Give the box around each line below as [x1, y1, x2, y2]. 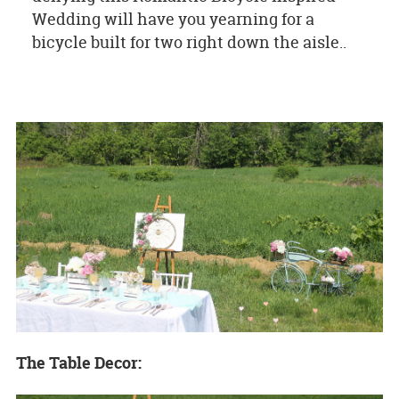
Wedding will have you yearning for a [31, 8, 314, 31]
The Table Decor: [15, 352, 142, 375]
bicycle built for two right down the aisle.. [31, 31, 346, 54]
